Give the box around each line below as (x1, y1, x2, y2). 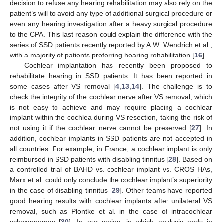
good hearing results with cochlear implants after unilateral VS (10, 197, 212, 205)
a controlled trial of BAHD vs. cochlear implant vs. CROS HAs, (10, 166, 212, 174)
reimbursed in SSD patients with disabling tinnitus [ (10, 155, 168, 164)
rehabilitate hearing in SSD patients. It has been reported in (10, 72, 212, 80)
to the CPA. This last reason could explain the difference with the (10, 30, 212, 39)
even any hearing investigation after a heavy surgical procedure (10, 20, 212, 28)
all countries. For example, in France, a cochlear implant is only (10, 145, 212, 153)
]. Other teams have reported (119, 186, 213, 195)
